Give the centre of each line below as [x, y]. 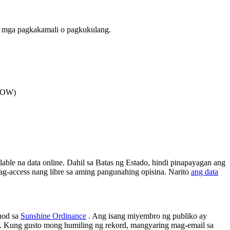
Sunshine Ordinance [53, 216]
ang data [205, 172]
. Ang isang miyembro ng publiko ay [147, 216]
